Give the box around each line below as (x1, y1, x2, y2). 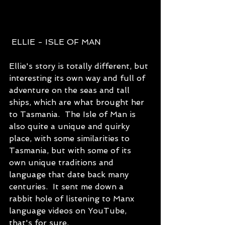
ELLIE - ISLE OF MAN (12, 37, 101, 47)
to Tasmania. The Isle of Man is (9, 109, 138, 119)
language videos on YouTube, (9, 206, 129, 215)
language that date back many (9, 170, 131, 179)
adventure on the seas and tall (9, 85, 132, 95)
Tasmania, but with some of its (9, 146, 134, 155)
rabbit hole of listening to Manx (9, 194, 137, 203)
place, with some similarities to (9, 134, 132, 143)
